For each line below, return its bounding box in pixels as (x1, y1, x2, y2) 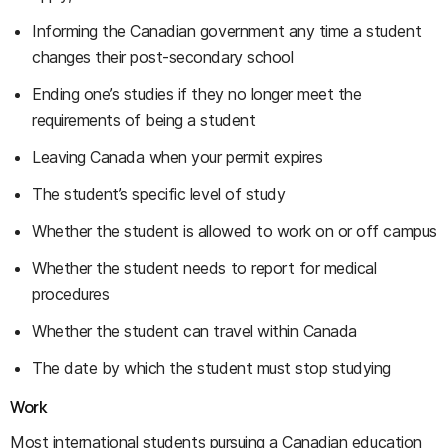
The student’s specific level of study (32, 184, 286, 204)
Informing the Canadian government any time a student (32, 21, 422, 41)
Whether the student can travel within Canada (32, 321, 357, 341)
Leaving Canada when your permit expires (32, 147, 323, 167)
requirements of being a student (32, 110, 256, 130)
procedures (32, 284, 110, 304)
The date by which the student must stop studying (32, 358, 391, 378)
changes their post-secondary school (32, 47, 294, 67)
